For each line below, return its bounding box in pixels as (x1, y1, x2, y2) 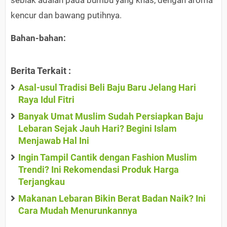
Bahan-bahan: (11, 33, 66, 44)
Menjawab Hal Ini (18, 135, 89, 146)
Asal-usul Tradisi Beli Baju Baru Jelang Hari (18, 82, 196, 93)
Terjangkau (18, 176, 65, 187)
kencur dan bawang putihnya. (11, 10, 122, 21)
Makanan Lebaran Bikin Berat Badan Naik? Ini (18, 193, 206, 204)
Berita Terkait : (11, 65, 71, 77)
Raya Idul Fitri (18, 94, 74, 105)
